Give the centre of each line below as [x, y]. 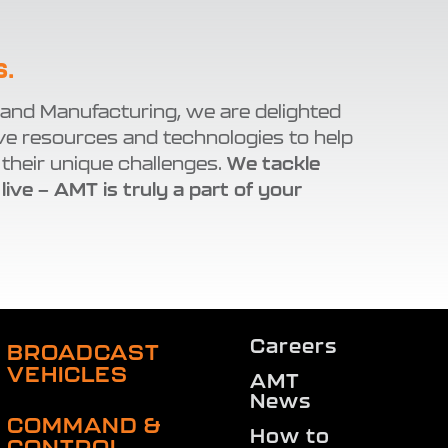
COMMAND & [84, 425]
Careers [293, 346]
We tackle [273, 163]
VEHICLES [68, 374]
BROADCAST [84, 352]
